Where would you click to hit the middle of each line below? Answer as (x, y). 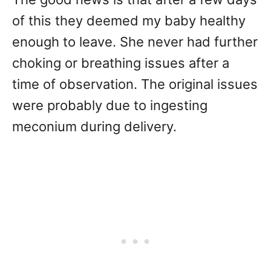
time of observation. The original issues (135, 84)
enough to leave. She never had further (135, 42)
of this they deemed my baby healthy (129, 21)
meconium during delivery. (94, 127)
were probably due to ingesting (110, 106)
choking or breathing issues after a (121, 63)
